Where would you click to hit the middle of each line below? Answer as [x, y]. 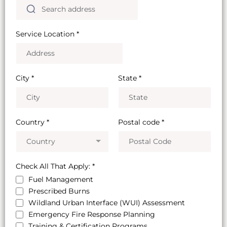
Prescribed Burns [59, 191]
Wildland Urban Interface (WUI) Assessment [107, 203]
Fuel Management [61, 180]
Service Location [46, 34]
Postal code [140, 122]
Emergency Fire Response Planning [92, 215]
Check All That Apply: [54, 166]
